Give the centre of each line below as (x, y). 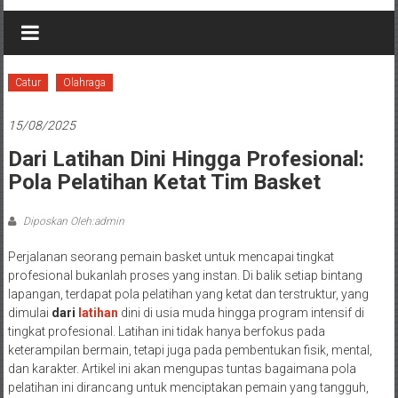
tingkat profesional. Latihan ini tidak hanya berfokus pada (166, 331)
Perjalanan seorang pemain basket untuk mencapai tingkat (171, 256)
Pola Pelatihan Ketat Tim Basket (164, 182)
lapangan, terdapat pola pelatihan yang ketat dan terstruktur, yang (188, 294)
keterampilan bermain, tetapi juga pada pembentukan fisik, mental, (190, 350)
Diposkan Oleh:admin (72, 221)
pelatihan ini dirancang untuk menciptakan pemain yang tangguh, (188, 387)
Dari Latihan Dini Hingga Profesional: (186, 159)
